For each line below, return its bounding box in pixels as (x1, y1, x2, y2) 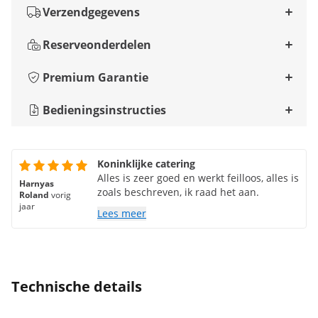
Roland (19, 189, 49, 202)
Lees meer (97, 207, 146, 221)
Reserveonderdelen (43, 37, 151, 53)
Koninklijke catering (97, 157, 195, 171)
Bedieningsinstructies (43, 102, 166, 119)
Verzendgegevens (43, 4, 140, 21)
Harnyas (19, 177, 54, 190)
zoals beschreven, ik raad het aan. (97, 185, 259, 199)
